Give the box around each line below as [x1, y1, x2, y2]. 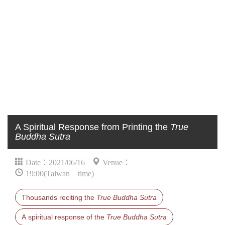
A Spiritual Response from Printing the [15, 122, 170, 132]
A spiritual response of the [22, 213, 106, 221]
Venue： [102, 157, 131, 166]
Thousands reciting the [22, 193, 96, 201]
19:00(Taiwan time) [26, 168, 94, 177]
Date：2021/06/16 [26, 157, 85, 166]
